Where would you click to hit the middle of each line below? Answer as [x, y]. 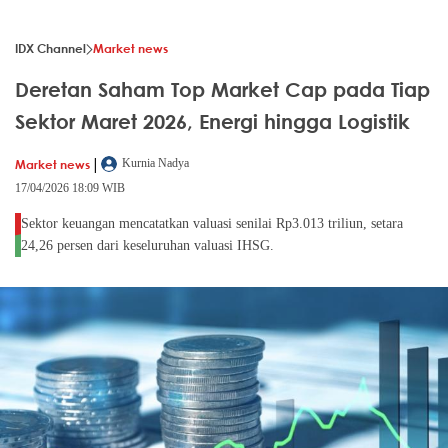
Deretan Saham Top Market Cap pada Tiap [222, 90]
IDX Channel [50, 48]
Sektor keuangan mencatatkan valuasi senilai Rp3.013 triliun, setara [212, 224]
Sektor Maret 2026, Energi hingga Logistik [212, 122]
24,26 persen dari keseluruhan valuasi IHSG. [147, 246]
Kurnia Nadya [155, 163]
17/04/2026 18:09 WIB [70, 188]
